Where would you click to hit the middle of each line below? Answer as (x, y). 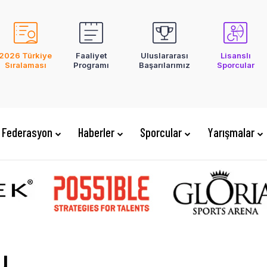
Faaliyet (91, 55)
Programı (91, 65)
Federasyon (27, 132)
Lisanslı (235, 55)
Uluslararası (165, 55)
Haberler (96, 132)
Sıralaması (25, 65)
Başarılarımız (165, 65)
